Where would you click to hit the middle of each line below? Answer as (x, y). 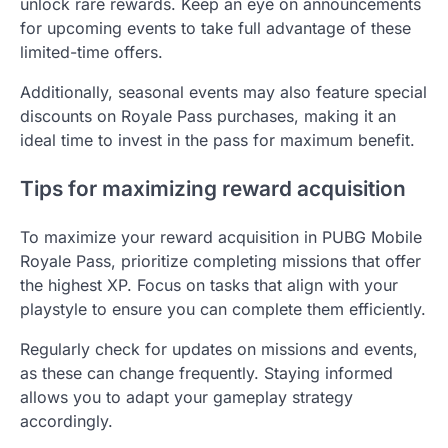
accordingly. (66, 420)
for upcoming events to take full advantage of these (215, 28)
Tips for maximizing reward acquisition (213, 188)
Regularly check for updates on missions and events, (219, 348)
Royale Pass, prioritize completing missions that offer (220, 260)
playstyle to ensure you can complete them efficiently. (223, 308)
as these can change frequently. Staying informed (206, 372)
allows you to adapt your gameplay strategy (186, 396)
